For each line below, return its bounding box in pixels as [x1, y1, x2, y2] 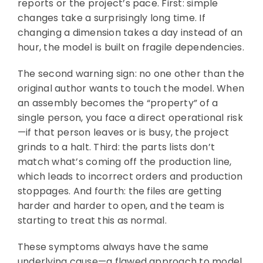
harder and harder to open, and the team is [17, 199, 225, 213]
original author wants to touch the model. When [17, 82, 245, 96]
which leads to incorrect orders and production [17, 170, 243, 184]
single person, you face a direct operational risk [17, 111, 243, 125]
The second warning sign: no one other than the [17, 67, 245, 81]
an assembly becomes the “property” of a [17, 96, 218, 110]
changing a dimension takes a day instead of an [17, 26, 243, 40]
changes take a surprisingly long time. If [17, 11, 205, 25]
